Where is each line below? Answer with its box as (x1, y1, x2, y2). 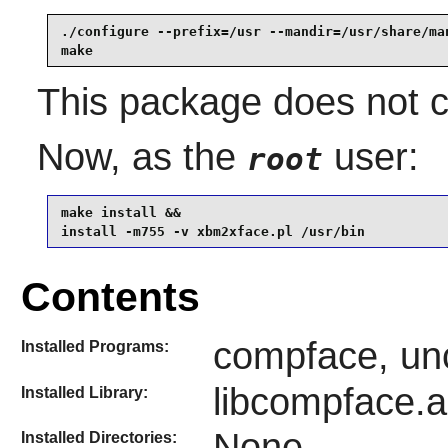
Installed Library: (20, 383, 148, 401)
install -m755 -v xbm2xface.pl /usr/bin (60, 223, 365, 239)
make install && (60, 204, 181, 220)
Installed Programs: (20, 338, 169, 356)
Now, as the (36, 136, 247, 179)
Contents (20, 274, 200, 321)
